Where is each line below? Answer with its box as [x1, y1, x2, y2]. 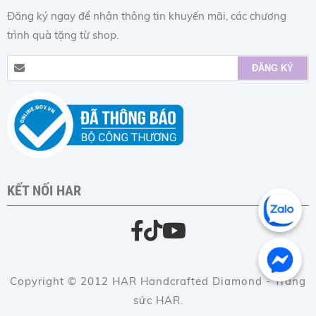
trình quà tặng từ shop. [7, 28, 119, 42]
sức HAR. [133, 293, 183, 308]
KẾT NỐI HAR [7, 183, 81, 200]
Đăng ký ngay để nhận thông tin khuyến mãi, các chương [7, 9, 286, 23]
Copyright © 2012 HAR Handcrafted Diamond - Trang [10, 274, 306, 288]
